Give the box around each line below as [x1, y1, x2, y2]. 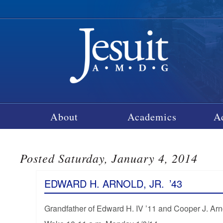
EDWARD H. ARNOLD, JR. [44, 176, 164, 191]
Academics [127, 109, 177, 123]
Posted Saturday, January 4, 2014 [20, 149, 198, 166]
